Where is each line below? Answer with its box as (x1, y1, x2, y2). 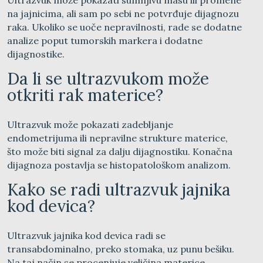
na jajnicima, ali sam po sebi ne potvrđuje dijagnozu (7, 7, 239, 19)
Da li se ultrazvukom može (7, 68, 209, 89)
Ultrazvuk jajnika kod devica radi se (7, 229, 166, 241)
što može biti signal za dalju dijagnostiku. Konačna (7, 145, 232, 157)
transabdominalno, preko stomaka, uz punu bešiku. (7, 242, 234, 255)
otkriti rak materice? (7, 84, 163, 106)
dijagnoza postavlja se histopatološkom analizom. (7, 159, 231, 171)
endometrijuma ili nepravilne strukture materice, (7, 131, 228, 144)
